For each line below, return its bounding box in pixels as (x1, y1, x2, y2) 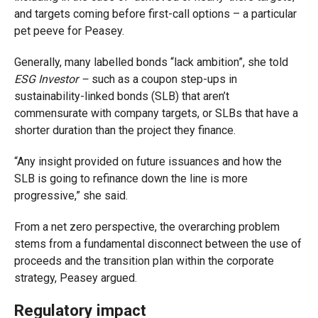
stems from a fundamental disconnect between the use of (13, 237, 302, 251)
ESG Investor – (13, 72, 89, 86)
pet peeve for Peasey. (13, 24, 124, 38)
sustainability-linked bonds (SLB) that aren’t (13, 89, 229, 103)
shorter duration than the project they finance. (13, 124, 236, 137)
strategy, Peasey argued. (13, 271, 137, 285)
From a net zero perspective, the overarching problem (13, 220, 280, 234)
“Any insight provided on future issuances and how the (13, 155, 282, 168)
